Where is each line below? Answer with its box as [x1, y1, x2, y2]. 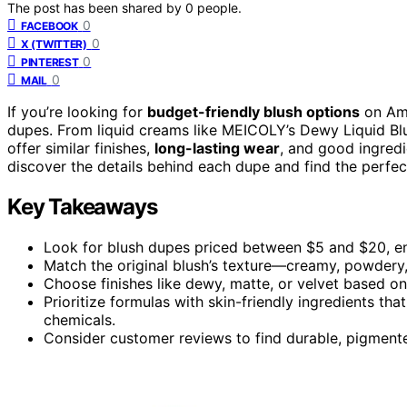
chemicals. [44, 310, 115, 329]
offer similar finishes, [7, 138, 154, 157]
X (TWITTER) [21, 36, 87, 51]
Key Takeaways [7, 193, 157, 220]
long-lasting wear [154, 138, 280, 157]
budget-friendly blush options [147, 102, 360, 121]
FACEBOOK [21, 18, 78, 33]
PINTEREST [21, 55, 79, 69]
